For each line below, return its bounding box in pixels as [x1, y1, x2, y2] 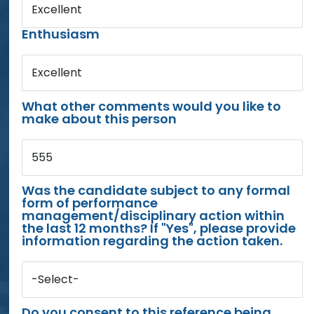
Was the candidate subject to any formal [22, 181, 291, 199]
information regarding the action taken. [22, 231, 283, 250]
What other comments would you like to [22, 97, 282, 115]
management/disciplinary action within [22, 206, 285, 224]
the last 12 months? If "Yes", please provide [22, 219, 296, 237]
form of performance [22, 193, 158, 212]
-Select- [32, 271, 80, 287]
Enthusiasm [22, 25, 100, 43]
